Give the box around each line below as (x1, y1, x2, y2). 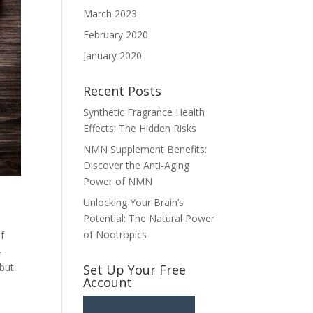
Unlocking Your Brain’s (83, 196, 184, 209)
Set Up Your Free (83, 261, 187, 278)
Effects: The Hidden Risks (83, 122, 197, 135)
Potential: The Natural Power (83, 212, 215, 225)
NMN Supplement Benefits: (83, 143, 208, 156)
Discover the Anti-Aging (83, 159, 190, 172)
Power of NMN (83, 175, 153, 188)
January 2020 (83, 49, 143, 62)
